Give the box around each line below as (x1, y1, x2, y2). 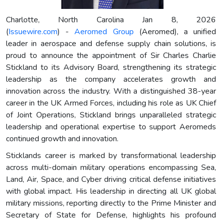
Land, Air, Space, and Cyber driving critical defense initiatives (6, 173, 216, 185)
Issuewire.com (8, 26, 57, 37)
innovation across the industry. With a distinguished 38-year (6, 85, 216, 97)
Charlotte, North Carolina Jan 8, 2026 (6, 14, 216, 25)
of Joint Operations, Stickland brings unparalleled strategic (6, 109, 216, 120)
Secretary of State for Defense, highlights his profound (6, 209, 216, 221)
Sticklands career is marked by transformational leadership (6, 150, 216, 161)
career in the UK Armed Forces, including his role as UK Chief (6, 97, 216, 109)
